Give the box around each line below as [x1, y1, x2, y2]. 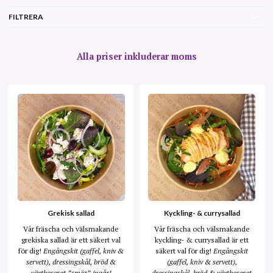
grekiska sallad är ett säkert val [21, 235, 121, 244]
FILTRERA [9, 12, 44, 21]
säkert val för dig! [155, 246, 214, 255]
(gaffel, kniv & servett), [166, 257, 237, 266]
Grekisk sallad [48, 208, 95, 218]
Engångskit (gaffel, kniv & [43, 246, 124, 255]
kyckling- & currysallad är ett [155, 235, 249, 244]
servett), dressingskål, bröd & [26, 257, 116, 266]
